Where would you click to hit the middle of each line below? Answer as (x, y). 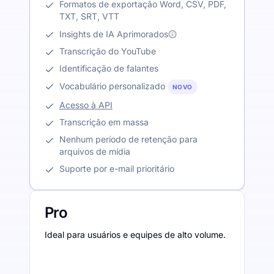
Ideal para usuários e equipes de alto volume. (135, 234)
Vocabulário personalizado (112, 86)
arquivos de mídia (95, 151)
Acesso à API (86, 105)
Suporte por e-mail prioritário (117, 168)
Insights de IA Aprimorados (114, 34)
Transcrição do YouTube (108, 51)
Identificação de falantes (109, 68)
